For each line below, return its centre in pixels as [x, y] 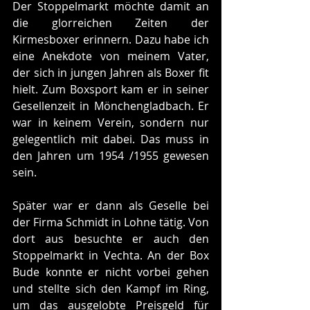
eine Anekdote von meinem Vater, [111, 56]
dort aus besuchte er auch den [111, 238]
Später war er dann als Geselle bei [111, 205]
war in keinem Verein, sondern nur [111, 122]
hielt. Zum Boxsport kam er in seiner [111, 89]
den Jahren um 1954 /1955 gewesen [111, 155]
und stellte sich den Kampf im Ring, [111, 288]
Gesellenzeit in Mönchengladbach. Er [111, 106]
